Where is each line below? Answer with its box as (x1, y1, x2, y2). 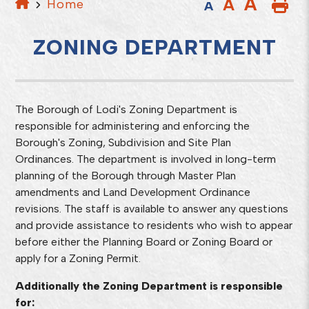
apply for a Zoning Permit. (15, 252, 141, 265)
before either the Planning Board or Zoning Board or (15, 235, 273, 248)
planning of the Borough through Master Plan (15, 169, 237, 182)
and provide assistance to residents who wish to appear (15, 219, 293, 232)
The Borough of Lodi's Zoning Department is (15, 103, 238, 116)
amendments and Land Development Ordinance (15, 186, 251, 199)
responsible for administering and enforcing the (15, 119, 250, 132)
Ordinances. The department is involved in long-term (15, 152, 277, 166)
